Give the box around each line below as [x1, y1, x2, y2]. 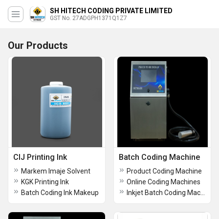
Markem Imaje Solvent [21, 167, 90, 175]
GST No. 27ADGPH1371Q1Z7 [50, 15, 127, 22]
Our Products [8, 40, 68, 51]
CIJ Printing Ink [13, 153, 67, 162]
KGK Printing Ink [21, 178, 69, 186]
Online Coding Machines [127, 178, 200, 186]
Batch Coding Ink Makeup [21, 189, 99, 197]
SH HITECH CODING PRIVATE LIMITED [50, 7, 173, 15]
